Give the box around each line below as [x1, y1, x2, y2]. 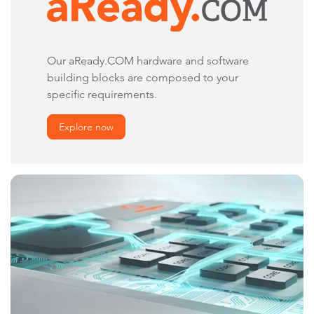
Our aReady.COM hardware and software [47, 54, 249, 68]
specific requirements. [47, 88, 157, 102]
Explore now [59, 121, 114, 134]
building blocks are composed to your [47, 71, 238, 85]
